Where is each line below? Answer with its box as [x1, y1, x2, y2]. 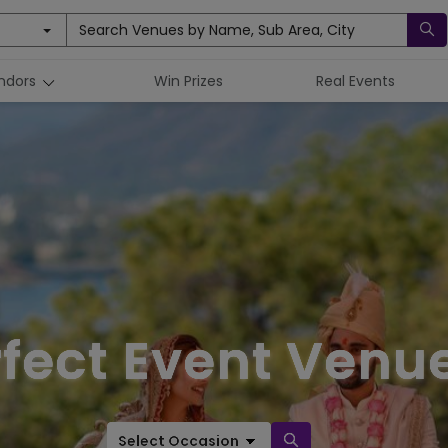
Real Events [315, 71, 395, 91]
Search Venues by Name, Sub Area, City [78, 19, 355, 40]
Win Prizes [153, 71, 223, 91]
